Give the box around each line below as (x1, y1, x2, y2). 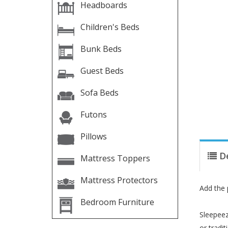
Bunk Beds (80, 43, 122, 54)
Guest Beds (80, 65, 124, 76)
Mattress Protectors (80, 175, 158, 186)
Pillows (80, 131, 107, 142)
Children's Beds (80, 21, 139, 33)
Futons (80, 109, 107, 120)
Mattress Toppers (80, 153, 150, 164)
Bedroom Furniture (80, 196, 154, 208)
